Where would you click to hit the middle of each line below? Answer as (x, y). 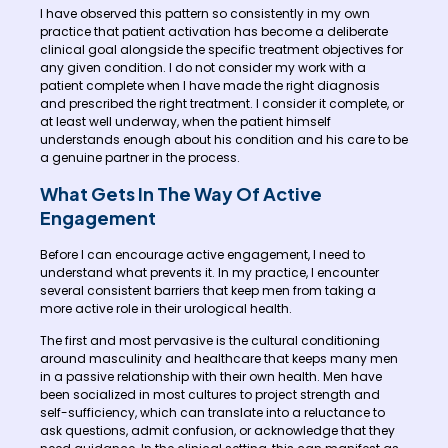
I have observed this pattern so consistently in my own (205, 14)
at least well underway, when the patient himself (185, 122)
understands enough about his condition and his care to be (224, 140)
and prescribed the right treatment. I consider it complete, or (222, 104)
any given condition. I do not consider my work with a (203, 68)
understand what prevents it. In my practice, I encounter (209, 272)
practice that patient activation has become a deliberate (214, 32)
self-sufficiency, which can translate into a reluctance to (212, 412)
